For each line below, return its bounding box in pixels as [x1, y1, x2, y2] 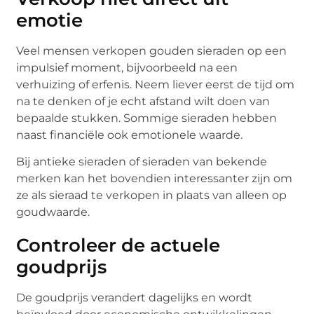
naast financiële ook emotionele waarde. [16, 128, 243, 142]
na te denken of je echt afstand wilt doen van [16, 95, 271, 109]
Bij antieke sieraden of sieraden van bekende [16, 155, 268, 169]
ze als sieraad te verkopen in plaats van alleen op [16, 189, 287, 203]
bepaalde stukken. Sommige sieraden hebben [16, 111, 278, 125]
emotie [16, 9, 83, 32]
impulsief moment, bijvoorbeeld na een [16, 61, 238, 75]
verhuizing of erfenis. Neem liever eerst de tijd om [16, 78, 295, 92]
